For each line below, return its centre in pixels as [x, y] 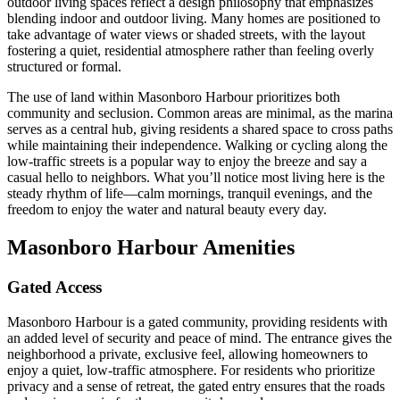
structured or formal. [64, 67]
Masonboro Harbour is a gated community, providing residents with [197, 321]
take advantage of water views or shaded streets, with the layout [186, 35]
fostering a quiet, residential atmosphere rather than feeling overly [191, 51]
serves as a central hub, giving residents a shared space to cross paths [200, 129]
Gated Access [54, 287]
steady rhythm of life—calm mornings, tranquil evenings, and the [190, 194]
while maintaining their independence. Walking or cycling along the [197, 146]
